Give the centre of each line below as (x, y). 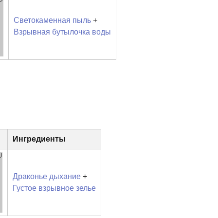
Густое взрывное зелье (54, 188)
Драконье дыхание (46, 176)
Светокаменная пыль (52, 20)
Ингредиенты (39, 139)
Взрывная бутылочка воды (62, 32)
